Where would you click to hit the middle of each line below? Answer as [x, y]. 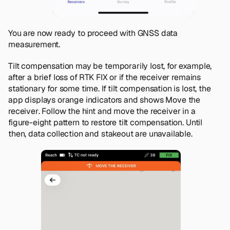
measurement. [34, 45]
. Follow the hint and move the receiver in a [117, 111]
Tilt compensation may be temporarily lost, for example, [110, 66]
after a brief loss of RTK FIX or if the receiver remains [105, 78]
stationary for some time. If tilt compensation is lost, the [110, 89]
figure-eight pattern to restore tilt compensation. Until [106, 123]
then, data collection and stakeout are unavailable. [100, 134]
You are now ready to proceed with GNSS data [93, 33]
